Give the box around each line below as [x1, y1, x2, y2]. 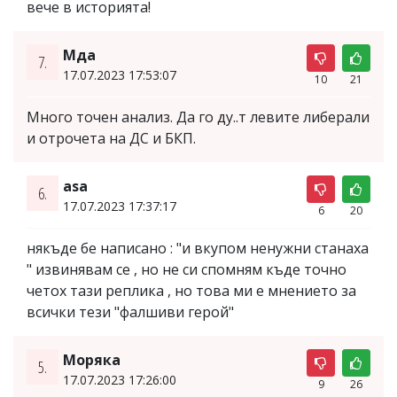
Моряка [62, 349, 121, 370]
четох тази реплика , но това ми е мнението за [27, 280, 356, 300]
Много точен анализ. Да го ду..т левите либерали [27, 106, 370, 127]
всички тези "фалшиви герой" [27, 301, 234, 322]
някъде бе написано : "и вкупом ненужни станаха [27, 237, 369, 258]
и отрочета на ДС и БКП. [27, 128, 196, 148]
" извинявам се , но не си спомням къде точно [27, 259, 346, 279]
